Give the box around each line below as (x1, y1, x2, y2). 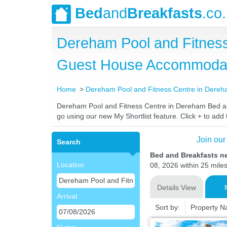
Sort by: (155, 203, 180, 211)
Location (57, 161, 84, 169)
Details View (157, 183, 196, 192)
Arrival (57, 192, 77, 200)
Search (57, 138, 81, 146)
